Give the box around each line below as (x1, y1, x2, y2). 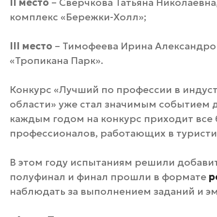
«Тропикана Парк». (10, 54, 103, 67)
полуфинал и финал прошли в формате (10, 170, 209, 183)
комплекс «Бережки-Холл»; (10, 10, 146, 23)
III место (10, 39, 52, 52)
